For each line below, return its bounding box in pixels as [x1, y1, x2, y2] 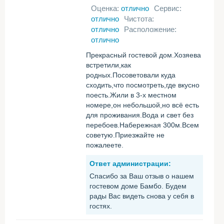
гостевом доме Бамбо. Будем [89, 182, 186, 190]
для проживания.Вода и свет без [86, 111, 193, 119]
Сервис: [154, 4, 181, 12]
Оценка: [91, 4, 121, 12]
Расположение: [124, 25, 176, 33]
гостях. [89, 202, 112, 210]
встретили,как [86, 61, 131, 69]
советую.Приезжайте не [86, 131, 164, 139]
